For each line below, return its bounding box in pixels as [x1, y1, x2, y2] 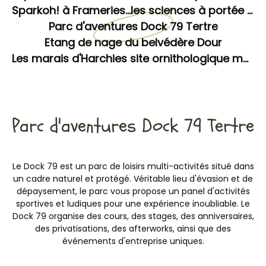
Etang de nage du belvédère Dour [44, 34, 222, 49]
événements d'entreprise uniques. [62, 235, 204, 247]
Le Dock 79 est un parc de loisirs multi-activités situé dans [12, 160, 254, 172]
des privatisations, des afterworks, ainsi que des [35, 223, 231, 235]
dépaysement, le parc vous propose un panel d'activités [16, 185, 250, 197]
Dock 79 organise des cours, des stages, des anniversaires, [12, 210, 254, 222]
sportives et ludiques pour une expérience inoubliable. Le [16, 198, 250, 210]
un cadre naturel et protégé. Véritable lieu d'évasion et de [13, 173, 253, 185]
